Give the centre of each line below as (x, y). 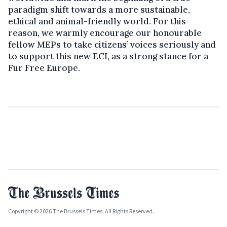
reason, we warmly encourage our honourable (105, 33)
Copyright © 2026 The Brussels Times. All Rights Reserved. (81, 211)
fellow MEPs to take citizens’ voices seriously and (112, 45)
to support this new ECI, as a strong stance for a (108, 56)
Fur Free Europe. (44, 68)
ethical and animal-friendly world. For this (97, 22)
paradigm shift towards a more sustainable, (99, 10)
